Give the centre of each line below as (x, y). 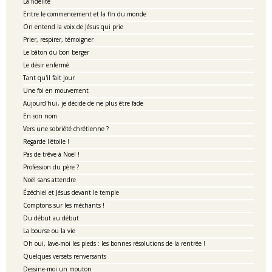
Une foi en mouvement (56, 90)
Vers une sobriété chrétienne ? (66, 129)
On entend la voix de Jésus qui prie (73, 27)
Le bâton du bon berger (56, 52)
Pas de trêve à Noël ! (51, 154)
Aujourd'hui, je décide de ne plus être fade (83, 103)
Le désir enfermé (46, 65)
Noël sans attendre (49, 180)
